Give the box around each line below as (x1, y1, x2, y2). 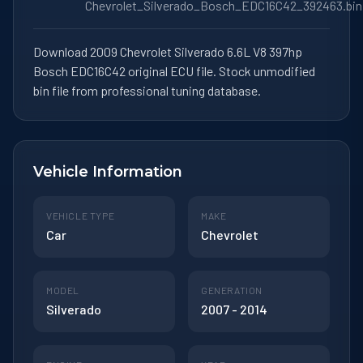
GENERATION (201, 284, 263, 296)
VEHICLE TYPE (46, 209, 115, 221)
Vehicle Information (33, 162, 182, 181)
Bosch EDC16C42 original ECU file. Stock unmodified (33, 62, 315, 79)
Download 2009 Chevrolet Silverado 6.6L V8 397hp (33, 43, 302, 59)
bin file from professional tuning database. (33, 82, 261, 98)
